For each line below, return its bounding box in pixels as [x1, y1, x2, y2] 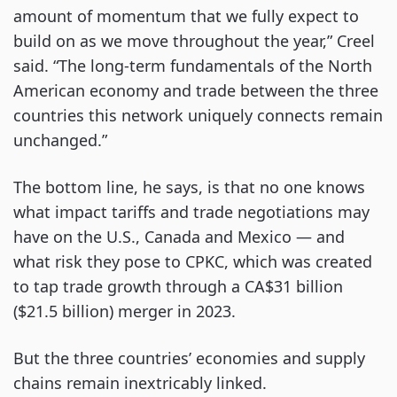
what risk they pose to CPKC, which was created [13, 251, 372, 273]
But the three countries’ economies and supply [13, 347, 365, 370]
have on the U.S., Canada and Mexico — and [13, 226, 345, 248]
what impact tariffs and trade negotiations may [13, 201, 370, 223]
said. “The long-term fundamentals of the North [13, 55, 372, 77]
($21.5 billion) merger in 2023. [13, 300, 236, 323]
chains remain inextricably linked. [13, 372, 267, 394]
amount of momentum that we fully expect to [13, 5, 359, 27]
